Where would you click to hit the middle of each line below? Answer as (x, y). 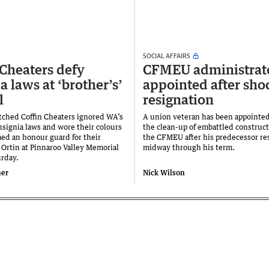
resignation (178, 100)
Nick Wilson (164, 173)
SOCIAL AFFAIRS (167, 56)
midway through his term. (189, 148)
